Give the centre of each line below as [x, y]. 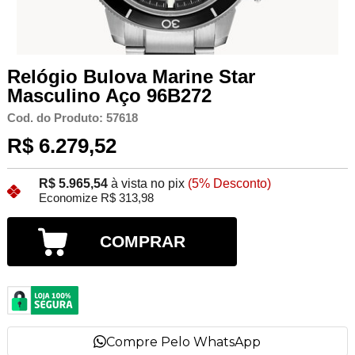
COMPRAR [143, 242]
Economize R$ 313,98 [96, 198]
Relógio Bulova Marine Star [131, 76]
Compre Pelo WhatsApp [184, 342]
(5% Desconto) [229, 184]
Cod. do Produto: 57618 [72, 118]
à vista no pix [147, 184]
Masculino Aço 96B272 [109, 95]
